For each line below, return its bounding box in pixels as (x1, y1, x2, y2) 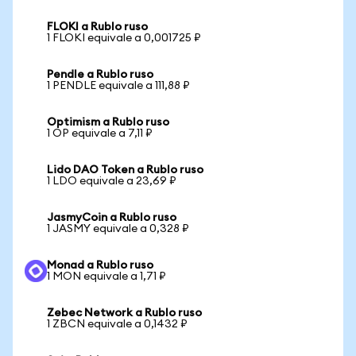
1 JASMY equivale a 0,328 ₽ (47, 223, 189, 234)
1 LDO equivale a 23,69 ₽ (47, 176, 176, 187)
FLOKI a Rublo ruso (47, 21, 148, 33)
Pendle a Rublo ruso (47, 69, 153, 80)
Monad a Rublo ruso (47, 260, 153, 271)
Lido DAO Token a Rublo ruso (47, 164, 203, 176)
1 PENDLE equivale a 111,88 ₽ (47, 80, 190, 91)
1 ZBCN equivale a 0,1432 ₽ (47, 319, 188, 330)
